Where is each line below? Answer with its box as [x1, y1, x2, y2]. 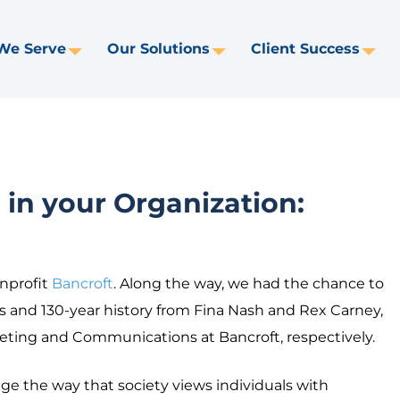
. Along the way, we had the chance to [113, 275, 384, 292]
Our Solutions [107, 39, 210, 57]
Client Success [251, 39, 360, 57]
